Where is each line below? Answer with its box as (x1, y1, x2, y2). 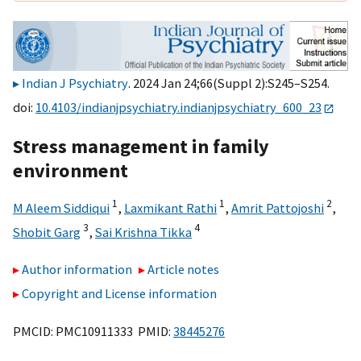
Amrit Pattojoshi (231, 199, 324, 216)
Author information (22, 261, 132, 278)
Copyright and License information (22, 285, 217, 302)
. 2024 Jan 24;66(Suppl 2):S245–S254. (128, 75, 330, 92)
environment (13, 157, 128, 183)
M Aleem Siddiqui (13, 199, 110, 216)
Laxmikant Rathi (124, 199, 217, 216)
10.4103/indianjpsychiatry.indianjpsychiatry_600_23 (35, 99, 322, 116)
